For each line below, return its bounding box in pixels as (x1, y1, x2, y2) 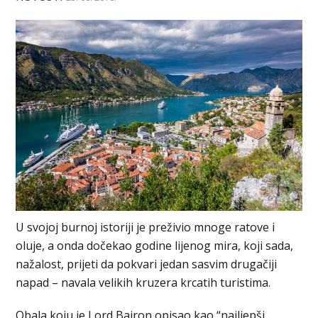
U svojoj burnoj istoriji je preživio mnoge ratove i (16, 219, 275, 236)
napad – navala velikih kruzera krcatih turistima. (16, 275, 271, 291)
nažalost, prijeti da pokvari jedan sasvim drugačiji (16, 256, 278, 273)
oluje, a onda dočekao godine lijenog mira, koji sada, (16, 238, 294, 254)
